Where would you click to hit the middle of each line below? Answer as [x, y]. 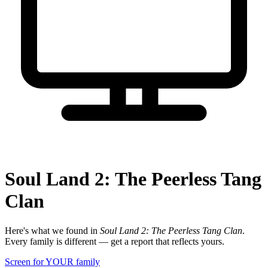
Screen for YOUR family [52, 261]
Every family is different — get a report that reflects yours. [115, 241]
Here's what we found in [52, 230]
